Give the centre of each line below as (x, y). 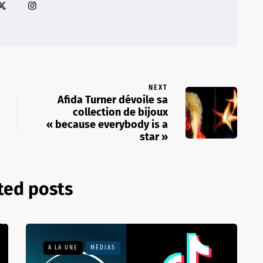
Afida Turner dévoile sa (113, 100)
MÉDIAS (103, 248)
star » (154, 137)
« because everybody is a (107, 125)
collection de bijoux (120, 112)
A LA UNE (63, 248)
